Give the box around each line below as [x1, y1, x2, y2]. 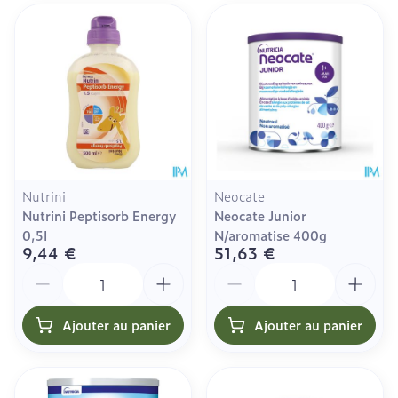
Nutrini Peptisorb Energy [22, 205, 177, 225]
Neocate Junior [214, 205, 306, 225]
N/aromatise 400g [214, 225, 327, 244]
